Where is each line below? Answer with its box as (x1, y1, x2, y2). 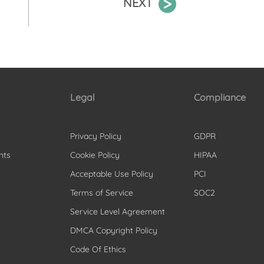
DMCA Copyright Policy (70, 225, 157, 236)
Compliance (194, 91, 246, 103)
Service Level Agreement (70, 206, 165, 217)
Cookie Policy (70, 149, 120, 160)
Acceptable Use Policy (70, 168, 153, 179)
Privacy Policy (70, 130, 121, 141)
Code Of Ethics (70, 243, 126, 255)
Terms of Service (70, 187, 133, 198)
